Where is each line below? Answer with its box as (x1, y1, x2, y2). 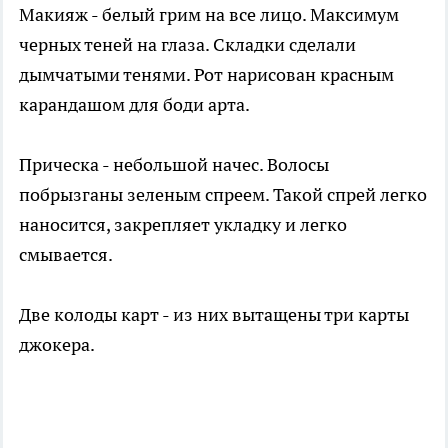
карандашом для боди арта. (19, 93, 250, 117)
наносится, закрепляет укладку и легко (19, 213, 347, 237)
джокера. (19, 333, 95, 357)
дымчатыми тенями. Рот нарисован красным (19, 63, 394, 87)
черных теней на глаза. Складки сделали (19, 33, 356, 57)
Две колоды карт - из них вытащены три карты (19, 303, 409, 327)
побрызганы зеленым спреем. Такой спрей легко (19, 183, 427, 207)
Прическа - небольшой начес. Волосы (19, 153, 329, 177)
